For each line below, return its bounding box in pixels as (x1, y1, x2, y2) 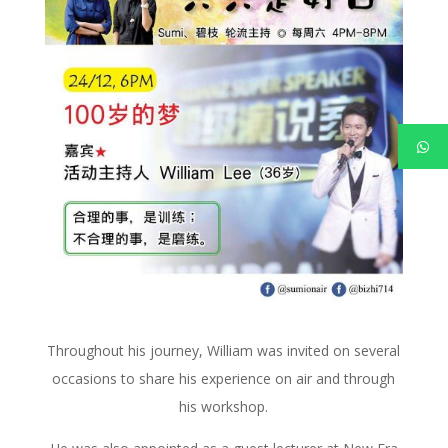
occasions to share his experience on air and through (52, 369, 396, 389)
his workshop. (179, 397, 269, 417)
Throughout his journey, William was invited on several (47, 341, 401, 361)
